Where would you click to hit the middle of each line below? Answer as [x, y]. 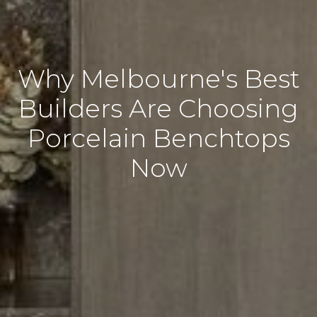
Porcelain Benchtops [158, 138]
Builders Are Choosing [158, 108]
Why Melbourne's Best [158, 78]
